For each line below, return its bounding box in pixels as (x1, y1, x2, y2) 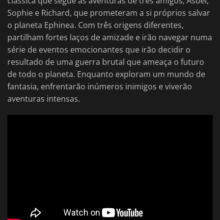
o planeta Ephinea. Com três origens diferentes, (7, 20, 184, 31)
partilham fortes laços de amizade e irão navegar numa (7, 32, 212, 43)
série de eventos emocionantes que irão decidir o (7, 44, 191, 55)
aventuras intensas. (7, 93, 80, 105)
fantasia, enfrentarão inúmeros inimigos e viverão (7, 81, 192, 92)
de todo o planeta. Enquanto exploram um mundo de (7, 69, 205, 80)
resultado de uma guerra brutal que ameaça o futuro (7, 56, 204, 68)
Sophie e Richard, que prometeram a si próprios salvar (7, 7, 210, 19)
